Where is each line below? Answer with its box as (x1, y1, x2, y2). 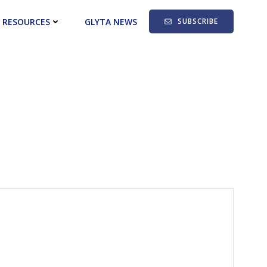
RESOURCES (2, 15, 50, 27)
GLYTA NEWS (85, 15, 137, 27)
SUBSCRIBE (178, 16, 218, 26)
